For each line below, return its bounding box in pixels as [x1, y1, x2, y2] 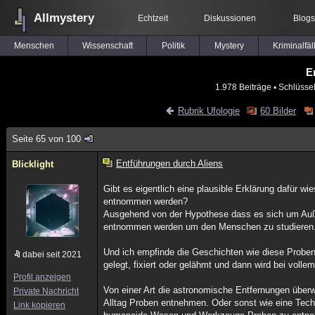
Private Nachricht [13, 286, 79, 296]
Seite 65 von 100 [12, 134, 81, 144]
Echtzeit [137, 13, 168, 23]
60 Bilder [260, 105, 297, 116]
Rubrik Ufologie [177, 105, 240, 116]
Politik [161, 41, 185, 51]
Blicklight [12, 159, 53, 169]
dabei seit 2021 [22, 250, 82, 259]
